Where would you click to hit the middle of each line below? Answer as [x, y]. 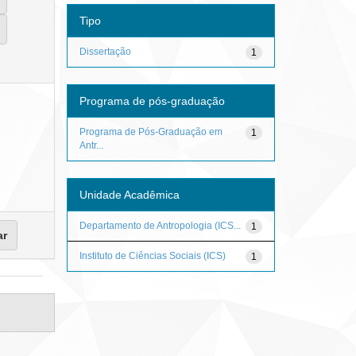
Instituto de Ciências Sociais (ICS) [152, 255]
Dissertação [105, 51]
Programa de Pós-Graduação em [151, 132]
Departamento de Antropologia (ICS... [160, 225]
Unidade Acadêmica [129, 194]
